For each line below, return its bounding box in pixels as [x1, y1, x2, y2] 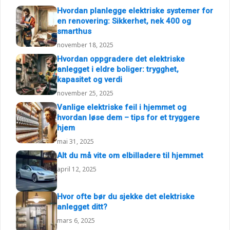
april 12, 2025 [57, 164, 97, 174]
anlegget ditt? [57, 202, 107, 212]
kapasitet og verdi [57, 74, 122, 84]
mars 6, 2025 [57, 216, 95, 225]
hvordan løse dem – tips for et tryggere [57, 112, 200, 122]
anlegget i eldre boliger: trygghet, [57, 64, 179, 74]
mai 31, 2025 [57, 137, 94, 146]
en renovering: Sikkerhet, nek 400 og [57, 16, 191, 26]
